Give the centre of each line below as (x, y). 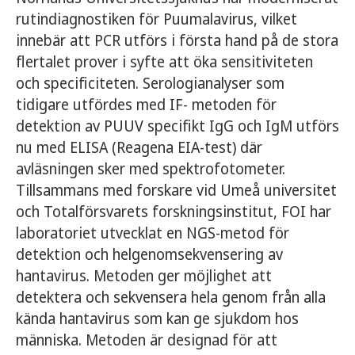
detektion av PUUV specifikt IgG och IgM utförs (177, 126)
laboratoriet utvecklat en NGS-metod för (153, 233)
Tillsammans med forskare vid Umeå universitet (176, 190)
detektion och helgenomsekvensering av (149, 254)
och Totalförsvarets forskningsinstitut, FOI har (174, 212)
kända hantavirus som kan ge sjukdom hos (157, 319)
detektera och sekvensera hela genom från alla (171, 297)
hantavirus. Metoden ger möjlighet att (144, 276)
